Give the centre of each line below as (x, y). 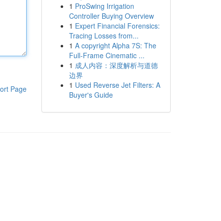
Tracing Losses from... (104, 36)
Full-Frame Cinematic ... (107, 55)
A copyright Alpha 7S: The (115, 45)
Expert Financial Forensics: (117, 26)
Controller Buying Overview (111, 16)
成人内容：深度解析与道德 (116, 65)
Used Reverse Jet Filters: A (117, 85)
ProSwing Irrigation (104, 6)
